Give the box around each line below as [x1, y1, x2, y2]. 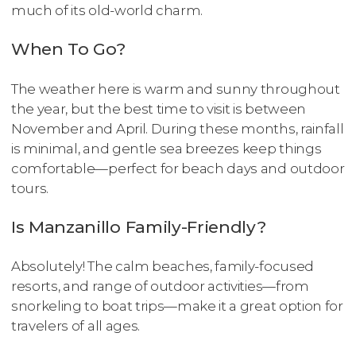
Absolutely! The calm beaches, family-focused [11, 258, 314, 275]
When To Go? [11, 38, 126, 59]
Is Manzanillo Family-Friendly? [11, 216, 266, 237]
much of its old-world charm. [11, 2, 203, 18]
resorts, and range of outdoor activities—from [11, 278, 309, 295]
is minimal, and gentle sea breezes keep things [11, 140, 322, 157]
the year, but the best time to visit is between [11, 100, 306, 117]
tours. [11, 180, 49, 196]
